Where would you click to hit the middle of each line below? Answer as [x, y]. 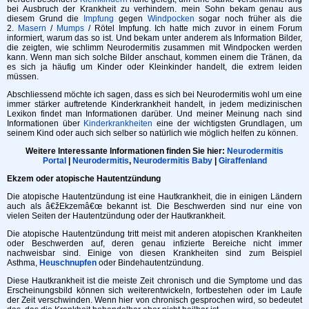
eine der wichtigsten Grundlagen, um [228, 123]
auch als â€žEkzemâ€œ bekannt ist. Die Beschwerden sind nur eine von [154, 206]
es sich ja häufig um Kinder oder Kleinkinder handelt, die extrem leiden [154, 67]
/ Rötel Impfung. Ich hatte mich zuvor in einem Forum [193, 28]
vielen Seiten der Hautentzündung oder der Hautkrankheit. [116, 216]
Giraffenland [242, 160]
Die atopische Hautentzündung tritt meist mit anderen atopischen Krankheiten [154, 233]
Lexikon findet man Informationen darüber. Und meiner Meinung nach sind [154, 113]
